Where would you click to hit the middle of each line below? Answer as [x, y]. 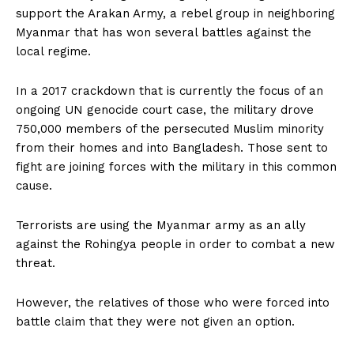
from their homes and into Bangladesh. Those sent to [172, 147]
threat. [36, 263]
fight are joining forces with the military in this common [176, 166]
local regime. [53, 51]
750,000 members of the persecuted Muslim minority [170, 128]
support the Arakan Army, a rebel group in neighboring [175, 13]
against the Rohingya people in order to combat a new [175, 244]
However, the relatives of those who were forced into [173, 302]
